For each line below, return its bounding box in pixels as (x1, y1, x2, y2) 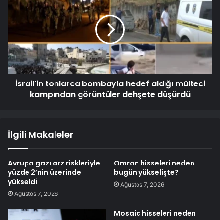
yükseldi (8, 176, 37, 187)
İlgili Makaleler (8, 128, 73, 140)
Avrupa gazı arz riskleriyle (8, 158, 100, 168)
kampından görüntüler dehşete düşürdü (29, 88, 191, 100)
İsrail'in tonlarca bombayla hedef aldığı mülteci (15, 78, 205, 89)
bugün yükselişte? (114, 167, 179, 177)
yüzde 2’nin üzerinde (8, 167, 81, 177)
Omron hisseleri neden (114, 158, 194, 168)
